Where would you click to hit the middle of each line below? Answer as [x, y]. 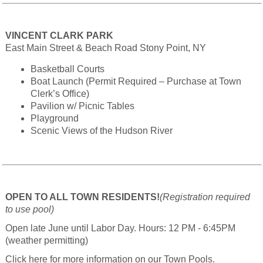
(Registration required [205, 197]
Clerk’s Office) [60, 93]
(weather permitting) [47, 240]
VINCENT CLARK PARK [60, 35]
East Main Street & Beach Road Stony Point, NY [106, 48]
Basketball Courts [68, 69]
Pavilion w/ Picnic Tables [83, 106]
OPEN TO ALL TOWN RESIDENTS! [83, 197]
